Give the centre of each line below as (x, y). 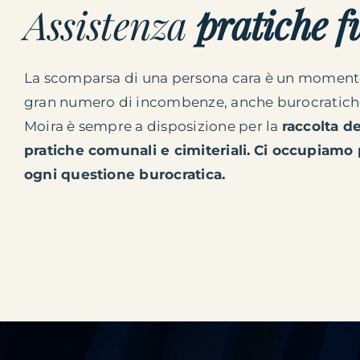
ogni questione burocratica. (125, 174)
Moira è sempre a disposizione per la (153, 126)
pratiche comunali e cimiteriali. (137, 150)
